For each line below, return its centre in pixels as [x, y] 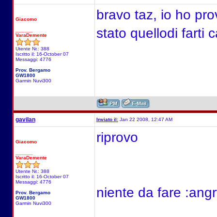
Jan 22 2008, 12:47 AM [145, 119]
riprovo [117, 137]
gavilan [25, 120]
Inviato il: [107, 119]
